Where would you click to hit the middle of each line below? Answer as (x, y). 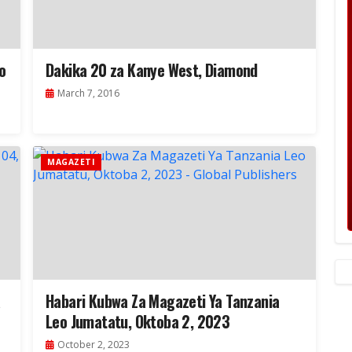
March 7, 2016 (88, 93)
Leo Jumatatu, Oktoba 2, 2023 (138, 322)
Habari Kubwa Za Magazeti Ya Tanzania (163, 301)
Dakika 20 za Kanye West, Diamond (152, 70)
